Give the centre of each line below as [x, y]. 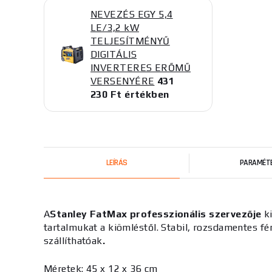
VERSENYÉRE [123, 81]
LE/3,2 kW [115, 28]
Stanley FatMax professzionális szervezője [156, 214]
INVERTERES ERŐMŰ [141, 68]
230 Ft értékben [130, 94]
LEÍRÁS [117, 163]
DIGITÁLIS [114, 54]
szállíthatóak [73, 241]
